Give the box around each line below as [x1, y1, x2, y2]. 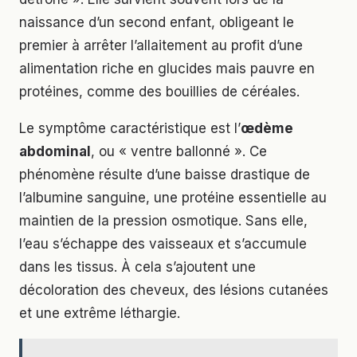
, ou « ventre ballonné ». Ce [91, 143, 267, 159]
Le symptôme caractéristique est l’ [19, 120, 241, 136]
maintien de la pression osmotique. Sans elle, [19, 212, 308, 229]
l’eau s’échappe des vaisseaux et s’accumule [19, 235, 307, 252]
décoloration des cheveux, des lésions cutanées [19, 281, 328, 298]
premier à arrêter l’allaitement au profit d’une [19, 37, 303, 53]
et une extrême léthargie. [19, 304, 180, 321]
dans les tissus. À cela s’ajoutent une [19, 258, 256, 275]
